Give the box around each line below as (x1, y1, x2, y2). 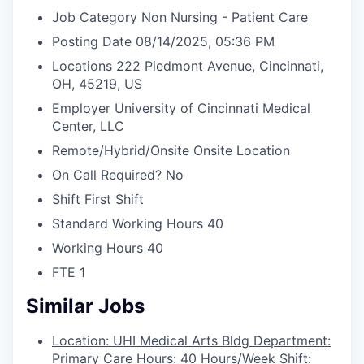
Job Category (52, 8, 137, 25)
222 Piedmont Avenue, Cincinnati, (116, 57, 323, 74)
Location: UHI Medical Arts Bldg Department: (52, 331, 331, 349)
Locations (52, 57, 112, 74)
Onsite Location (193, 141, 290, 158)
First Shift (84, 190, 144, 207)
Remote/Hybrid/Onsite (52, 141, 189, 158)
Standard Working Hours (52, 214, 203, 232)
